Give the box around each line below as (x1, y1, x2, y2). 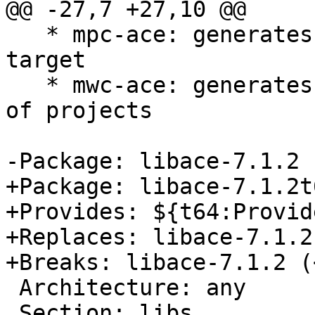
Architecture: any (6, 275, 19, 301)
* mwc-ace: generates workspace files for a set (6, 72, 46, 98)
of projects (6, 98, 153, 124)
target (6, 47, 86, 73)
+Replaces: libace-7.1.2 (6, 224, 313, 250)
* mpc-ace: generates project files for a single (6, 22, 46, 48)
